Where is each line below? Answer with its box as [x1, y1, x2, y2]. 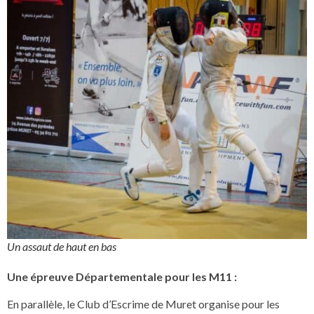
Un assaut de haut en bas [7, 240, 116, 254]
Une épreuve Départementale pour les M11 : [7, 270, 237, 284]
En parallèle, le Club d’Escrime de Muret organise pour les [7, 296, 280, 310]
